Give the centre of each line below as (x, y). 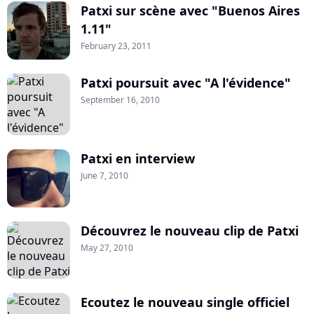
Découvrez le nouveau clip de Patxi (190, 230)
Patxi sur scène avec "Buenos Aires (190, 10)
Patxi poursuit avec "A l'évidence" (186, 82)
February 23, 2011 (116, 46)
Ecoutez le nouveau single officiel (185, 302)
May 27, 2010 (107, 247)
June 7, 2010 (104, 175)
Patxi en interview (138, 158)
